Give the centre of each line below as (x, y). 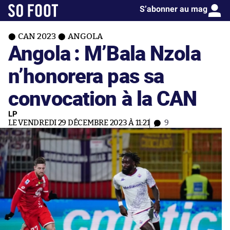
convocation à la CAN (103, 98)
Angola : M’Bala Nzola (104, 53)
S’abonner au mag (174, 9)
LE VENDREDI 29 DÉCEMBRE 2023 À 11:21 (79, 123)
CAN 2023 (37, 36)
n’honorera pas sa (86, 75)
